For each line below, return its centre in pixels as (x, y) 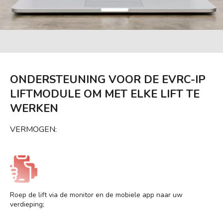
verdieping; (27, 204)
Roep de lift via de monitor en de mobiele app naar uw (96, 195)
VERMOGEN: (33, 129)
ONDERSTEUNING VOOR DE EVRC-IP (108, 79)
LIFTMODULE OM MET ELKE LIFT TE (105, 94)
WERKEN (34, 108)
